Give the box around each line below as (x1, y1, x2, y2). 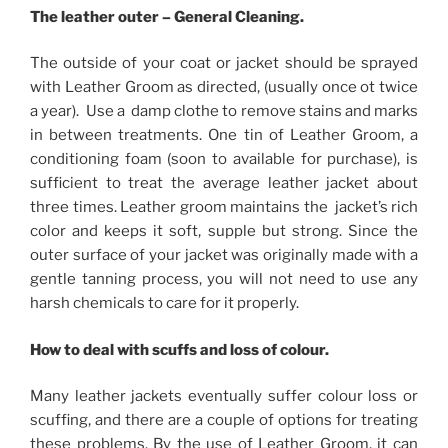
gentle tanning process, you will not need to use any (30, 270, 418, 289)
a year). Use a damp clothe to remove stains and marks (30, 102, 418, 121)
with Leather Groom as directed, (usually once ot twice (30, 78, 418, 97)
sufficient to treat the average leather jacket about (30, 174, 418, 193)
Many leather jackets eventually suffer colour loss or (30, 387, 418, 406)
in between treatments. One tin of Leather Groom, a (30, 126, 418, 145)
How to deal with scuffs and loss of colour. (30, 340, 329, 359)
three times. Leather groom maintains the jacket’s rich (30, 198, 418, 217)
